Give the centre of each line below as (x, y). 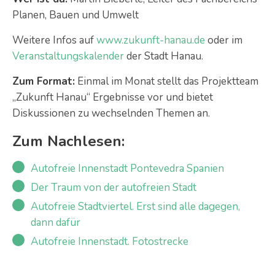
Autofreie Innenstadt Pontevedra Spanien (127, 168)
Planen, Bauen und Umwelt (76, 15)
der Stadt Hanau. (165, 56)
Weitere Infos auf (54, 40)
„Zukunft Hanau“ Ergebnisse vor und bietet (113, 97)
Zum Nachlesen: (68, 141)
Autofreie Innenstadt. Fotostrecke (110, 241)
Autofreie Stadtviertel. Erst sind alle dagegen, (135, 206)
